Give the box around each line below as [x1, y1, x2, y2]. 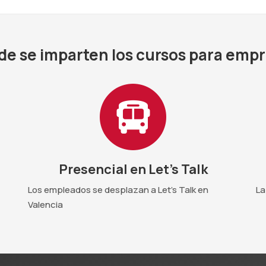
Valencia [28, 198, 63, 211]
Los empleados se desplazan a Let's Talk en [28, 183, 208, 196]
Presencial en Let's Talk [58, 160, 208, 178]
